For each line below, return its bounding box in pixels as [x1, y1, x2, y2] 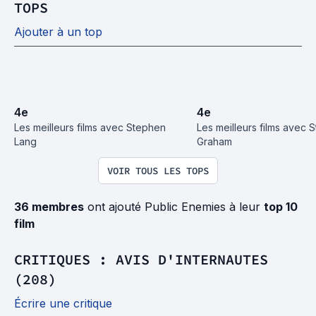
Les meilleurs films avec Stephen [14, 121, 166, 133]
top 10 [264, 199, 298, 214]
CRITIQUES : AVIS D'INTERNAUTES [14, 250, 268, 268]
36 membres [14, 199, 84, 214]
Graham [197, 135, 232, 147]
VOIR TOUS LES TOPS [107, 164, 209, 177]
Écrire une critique [14, 296, 112, 310]
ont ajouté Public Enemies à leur [84, 199, 264, 214]
